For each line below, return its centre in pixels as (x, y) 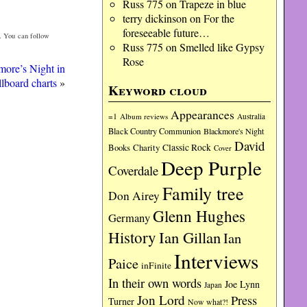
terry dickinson (155, 18)
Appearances (203, 114)
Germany (130, 218)
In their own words (155, 283)
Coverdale (134, 170)
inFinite (157, 265)
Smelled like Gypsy (222, 47)
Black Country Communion (155, 131)
